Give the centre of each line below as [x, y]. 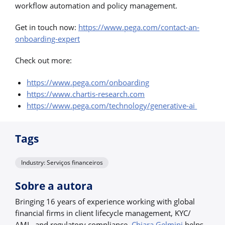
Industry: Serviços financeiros [62, 163]
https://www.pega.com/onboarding [88, 82]
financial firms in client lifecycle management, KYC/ [103, 213]
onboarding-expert [47, 39]
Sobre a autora [54, 186]
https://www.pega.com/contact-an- [139, 27]
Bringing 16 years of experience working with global [105, 201]
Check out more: [43, 61]
